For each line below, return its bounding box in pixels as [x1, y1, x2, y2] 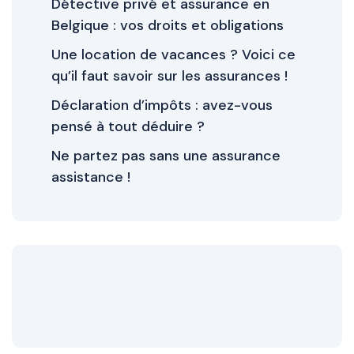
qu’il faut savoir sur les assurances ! [51, 66, 288, 85]
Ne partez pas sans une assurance [51, 145, 281, 165]
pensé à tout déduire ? [51, 116, 205, 136]
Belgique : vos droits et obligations [51, 15, 284, 35]
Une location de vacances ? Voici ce [51, 44, 296, 64]
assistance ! [51, 167, 130, 186]
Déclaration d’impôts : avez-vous [51, 95, 273, 115]
